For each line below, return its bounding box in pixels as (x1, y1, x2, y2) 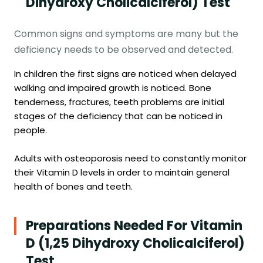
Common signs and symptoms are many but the (14, 26, 238, 41)
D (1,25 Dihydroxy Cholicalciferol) (26, 234, 245, 252)
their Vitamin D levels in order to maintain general (14, 166, 230, 178)
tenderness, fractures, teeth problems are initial (14, 95, 224, 108)
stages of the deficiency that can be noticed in (14, 109, 222, 122)
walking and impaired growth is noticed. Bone (14, 81, 211, 94)
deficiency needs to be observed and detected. (14, 42, 235, 56)
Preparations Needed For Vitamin (26, 216, 242, 235)
